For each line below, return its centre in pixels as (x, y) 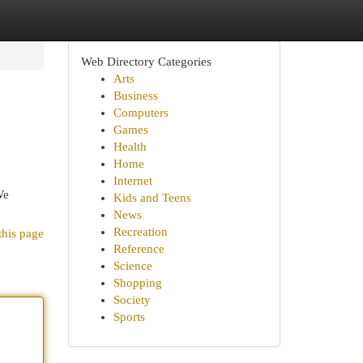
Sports (129, 317)
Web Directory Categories (146, 62)
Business (135, 96)
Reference (139, 249)
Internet (132, 181)
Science (132, 266)
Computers (141, 113)
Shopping (137, 283)
